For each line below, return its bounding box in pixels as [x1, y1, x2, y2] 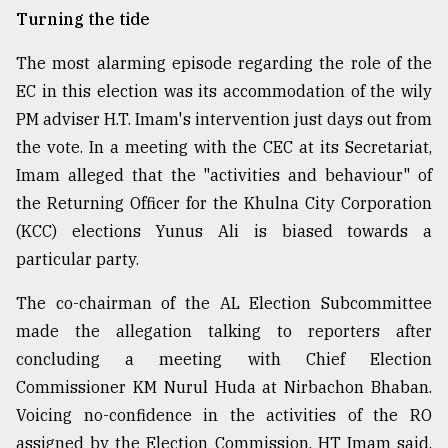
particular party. [16, 249, 139, 270]
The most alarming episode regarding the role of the [16, 53, 432, 74]
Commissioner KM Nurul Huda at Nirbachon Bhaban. [16, 377, 432, 398]
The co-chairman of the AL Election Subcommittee [16, 293, 432, 314]
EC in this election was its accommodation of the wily [16, 81, 432, 102]
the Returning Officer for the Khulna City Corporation [16, 193, 432, 214]
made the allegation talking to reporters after [16, 321, 432, 342]
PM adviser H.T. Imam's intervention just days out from [16, 109, 432, 130]
